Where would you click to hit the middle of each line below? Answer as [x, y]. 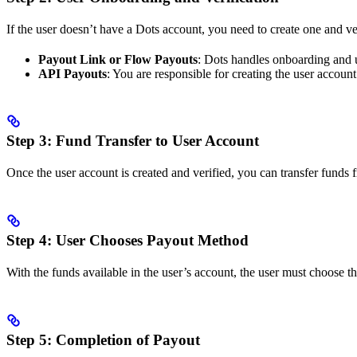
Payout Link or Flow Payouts [118, 60]
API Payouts [73, 74]
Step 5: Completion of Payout [103, 340]
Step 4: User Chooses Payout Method [127, 241]
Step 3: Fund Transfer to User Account [133, 141]
